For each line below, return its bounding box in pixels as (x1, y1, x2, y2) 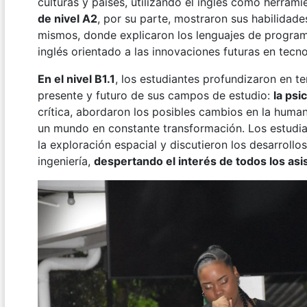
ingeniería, (38, 154, 94, 169)
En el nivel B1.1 (38, 72, 115, 86)
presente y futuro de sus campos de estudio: (38, 88, 273, 103)
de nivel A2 (38, 12, 97, 26)
